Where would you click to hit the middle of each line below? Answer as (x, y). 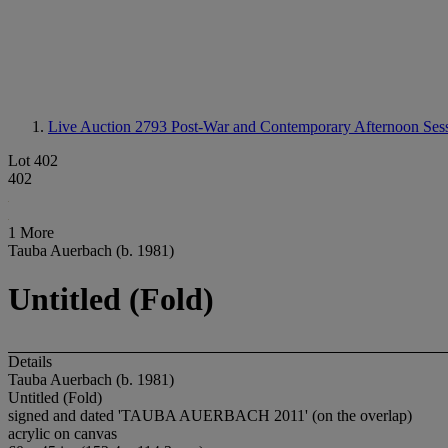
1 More (31, 232)
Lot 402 (33, 160)
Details (30, 361)
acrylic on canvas (62, 433)
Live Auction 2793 (109, 126)
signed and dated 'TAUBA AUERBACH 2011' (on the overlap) (210, 415)
